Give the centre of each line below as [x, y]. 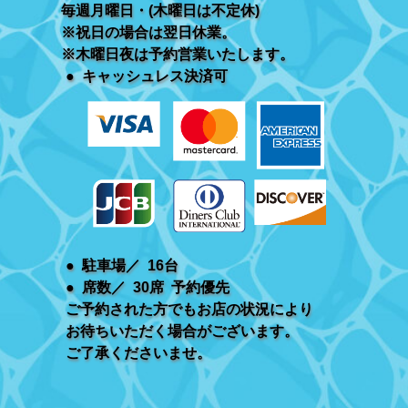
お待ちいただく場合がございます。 [182, 331]
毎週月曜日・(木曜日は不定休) [160, 11]
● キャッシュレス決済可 [146, 76]
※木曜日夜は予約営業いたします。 [177, 55]
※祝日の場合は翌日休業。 [148, 33]
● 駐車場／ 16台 [122, 265]
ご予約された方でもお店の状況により [189, 309]
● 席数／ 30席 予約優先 [147, 287]
